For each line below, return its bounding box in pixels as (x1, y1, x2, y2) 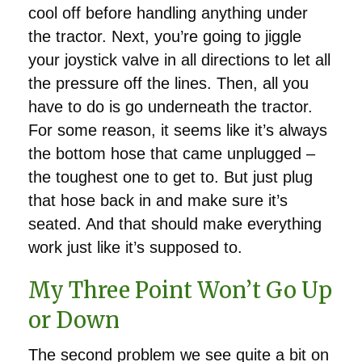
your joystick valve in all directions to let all (28, 50, 330, 69)
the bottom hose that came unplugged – (28, 144, 315, 162)
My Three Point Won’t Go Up (28, 276, 332, 304)
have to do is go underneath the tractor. (28, 97, 313, 116)
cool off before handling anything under (28, 3, 308, 22)
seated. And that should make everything (28, 214, 322, 233)
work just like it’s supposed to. (28, 238, 242, 256)
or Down (28, 305, 120, 334)
